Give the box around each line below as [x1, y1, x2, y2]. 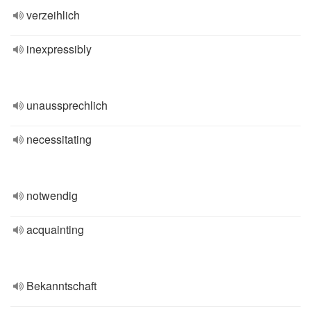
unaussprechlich [26, 97, 108, 113]
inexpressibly [26, 41, 92, 57]
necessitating [26, 131, 92, 147]
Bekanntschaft [26, 278, 96, 294]
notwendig [26, 187, 78, 203]
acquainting [26, 221, 84, 237]
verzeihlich [26, 7, 80, 23]
